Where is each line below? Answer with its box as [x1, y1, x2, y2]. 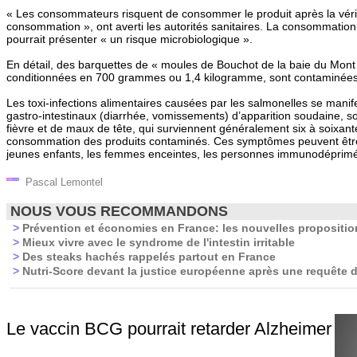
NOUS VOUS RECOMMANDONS [6, 203, 228, 219]
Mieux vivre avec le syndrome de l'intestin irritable [19, 236, 295, 249]
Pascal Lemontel [19, 176, 103, 188]
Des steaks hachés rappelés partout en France [19, 250, 276, 263]
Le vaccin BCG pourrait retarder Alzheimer [6, 319, 331, 339]
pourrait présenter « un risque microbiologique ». [6, 33, 253, 45]
